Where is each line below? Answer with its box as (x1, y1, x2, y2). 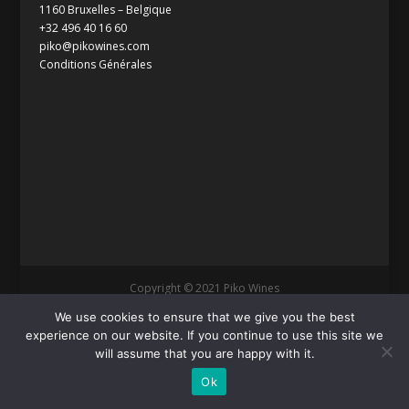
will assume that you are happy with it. (94, 346, 315, 361)
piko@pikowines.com (38, 37, 150, 54)
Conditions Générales (38, 56, 152, 72)
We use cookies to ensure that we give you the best (54, 309, 355, 324)
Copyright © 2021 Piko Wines (129, 279, 279, 296)
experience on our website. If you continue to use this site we (26, 328, 383, 342)
